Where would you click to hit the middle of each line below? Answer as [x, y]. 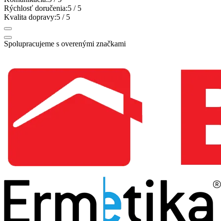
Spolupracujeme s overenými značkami [65, 43]
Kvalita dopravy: [30, 17]
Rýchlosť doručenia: [36, 8]
